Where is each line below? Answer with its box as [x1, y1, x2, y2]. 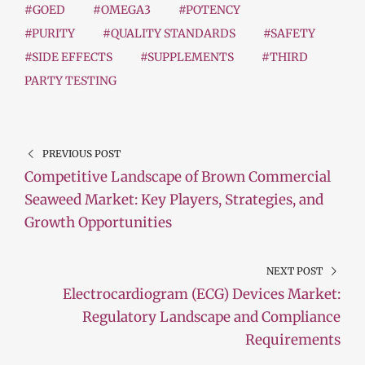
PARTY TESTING [24, 73, 117, 89]
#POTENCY [178, 2, 240, 18]
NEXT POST [266, 265, 323, 278]
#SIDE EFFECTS [24, 50, 112, 65]
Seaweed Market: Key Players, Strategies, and [24, 191, 323, 209]
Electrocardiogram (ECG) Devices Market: [63, 285, 341, 304]
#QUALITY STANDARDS [103, 26, 235, 42]
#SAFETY [263, 26, 315, 42]
